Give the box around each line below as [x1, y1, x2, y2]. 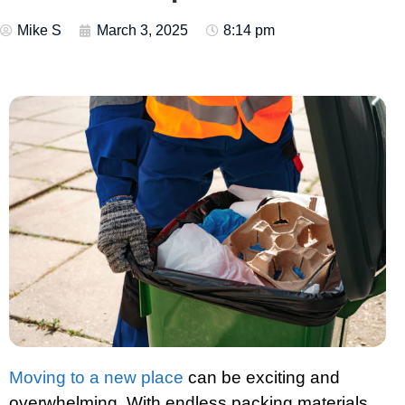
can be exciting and [184, 368, 340, 388]
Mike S [17, 23, 61, 38]
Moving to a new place [9, 368, 184, 388]
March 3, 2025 [97, 23, 188, 38]
